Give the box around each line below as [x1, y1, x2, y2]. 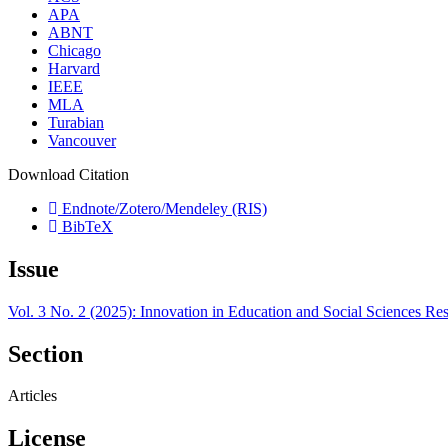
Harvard [48, 59, 100, 77]
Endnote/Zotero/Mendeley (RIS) [58, 199, 267, 217]
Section [8, 340, 83, 367]
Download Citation [8, 165, 129, 183]
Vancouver [48, 131, 116, 149]
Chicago [48, 41, 101, 59]
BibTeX [58, 217, 113, 235]
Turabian [48, 113, 104, 131]
